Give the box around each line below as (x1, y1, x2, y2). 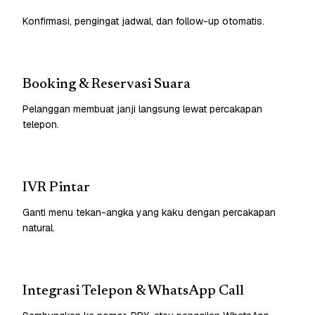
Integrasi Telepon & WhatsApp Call (22, 283, 244, 298)
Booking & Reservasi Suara (22, 77, 191, 91)
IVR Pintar (22, 180, 90, 195)
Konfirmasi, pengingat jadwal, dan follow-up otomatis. (22, 14, 264, 27)
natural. (22, 221, 55, 234)
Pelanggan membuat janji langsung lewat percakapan (22, 102, 262, 115)
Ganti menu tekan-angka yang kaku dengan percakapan (22, 205, 276, 219)
